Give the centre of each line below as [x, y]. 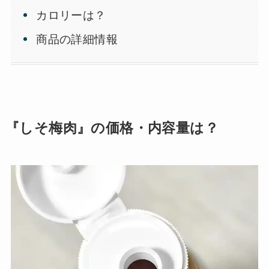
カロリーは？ [71, 16]
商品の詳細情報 [77, 39]
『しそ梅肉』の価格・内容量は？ [112, 128]
